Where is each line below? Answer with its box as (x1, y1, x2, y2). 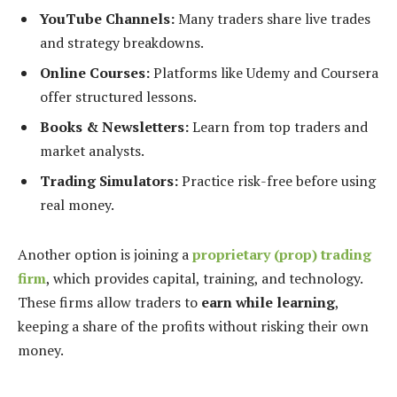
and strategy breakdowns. (40, 33, 204, 53)
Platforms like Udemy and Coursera (150, 63, 378, 83)
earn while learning (201, 292, 335, 312)
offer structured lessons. (40, 87, 197, 107)
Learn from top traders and (189, 117, 368, 137)
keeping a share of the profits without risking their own (18, 315, 369, 336)
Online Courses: (40, 63, 150, 83)
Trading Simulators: (40, 171, 178, 191)
